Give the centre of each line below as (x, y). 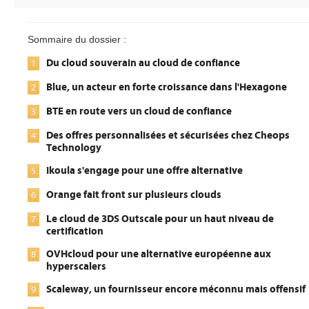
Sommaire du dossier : (77, 40)
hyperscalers (76, 267)
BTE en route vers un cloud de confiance (139, 111)
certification (75, 231)
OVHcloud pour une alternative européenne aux (159, 254)
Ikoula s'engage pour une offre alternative (144, 171)
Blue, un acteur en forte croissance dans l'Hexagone (167, 87)
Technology (74, 148)
